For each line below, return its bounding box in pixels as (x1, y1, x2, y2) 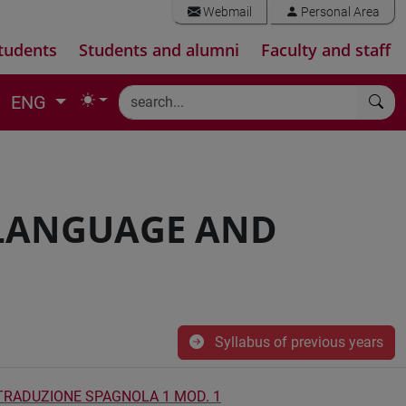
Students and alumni (79, 39, 239, 61)
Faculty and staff (261, 39, 391, 61)
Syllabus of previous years (211, 333, 383, 351)
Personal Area (298, 5, 380, 20)
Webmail (200, 5, 252, 20)
